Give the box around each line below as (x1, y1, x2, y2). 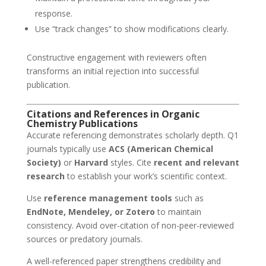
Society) (26, 157, 61, 169)
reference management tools (43, 192, 172, 204)
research (26, 170, 65, 182)
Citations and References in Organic (26, 107, 199, 121)
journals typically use (26, 143, 109, 155)
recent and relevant (153, 157, 239, 169)
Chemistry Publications (26, 117, 138, 131)
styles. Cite (107, 157, 154, 169)
